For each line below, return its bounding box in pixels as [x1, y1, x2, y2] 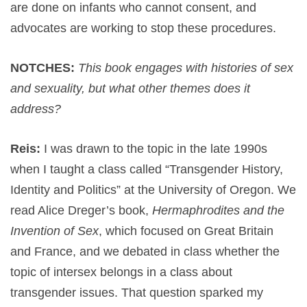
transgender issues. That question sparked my [10, 285, 263, 299]
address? [10, 101, 61, 116]
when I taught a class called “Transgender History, [10, 162, 283, 176]
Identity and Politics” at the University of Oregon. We [10, 182, 296, 197]
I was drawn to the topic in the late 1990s [40, 141, 267, 156]
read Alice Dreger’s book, [10, 203, 152, 217]
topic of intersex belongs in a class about [10, 265, 232, 279]
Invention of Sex [10, 223, 99, 238]
